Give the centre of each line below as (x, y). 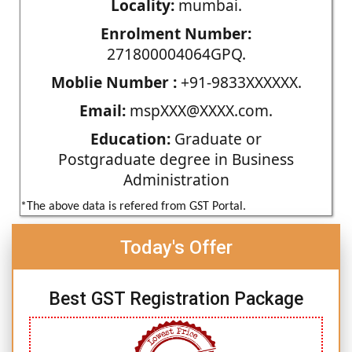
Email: (103, 110)
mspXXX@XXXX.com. (199, 110)
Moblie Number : (114, 82)
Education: (130, 138)
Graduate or (216, 138)
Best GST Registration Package (176, 299)
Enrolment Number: (176, 33)
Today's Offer (176, 247)
